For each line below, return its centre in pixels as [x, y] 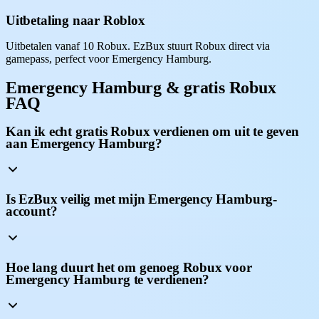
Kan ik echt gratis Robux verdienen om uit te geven [152, 131]
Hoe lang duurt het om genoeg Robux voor [129, 267]
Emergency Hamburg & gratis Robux [141, 87]
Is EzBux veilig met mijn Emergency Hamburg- [141, 199]
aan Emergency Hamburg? [84, 143]
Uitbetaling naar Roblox [75, 21]
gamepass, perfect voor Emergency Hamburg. [109, 58]
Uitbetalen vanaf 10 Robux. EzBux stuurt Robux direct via [138, 46]
